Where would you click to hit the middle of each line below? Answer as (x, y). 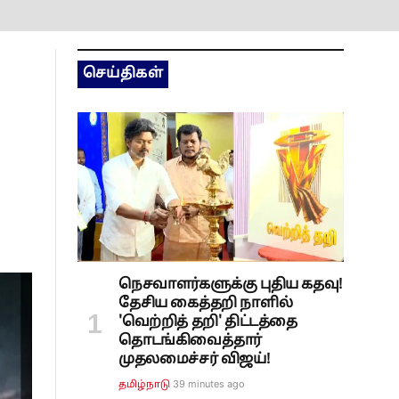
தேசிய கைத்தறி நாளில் (206, 304)
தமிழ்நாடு (145, 385)
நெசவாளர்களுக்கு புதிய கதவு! (230, 285)
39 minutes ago (209, 384)
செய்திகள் (123, 74)
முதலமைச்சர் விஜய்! (194, 360)
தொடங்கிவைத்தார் (190, 342)
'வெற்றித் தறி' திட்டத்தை (208, 323)
